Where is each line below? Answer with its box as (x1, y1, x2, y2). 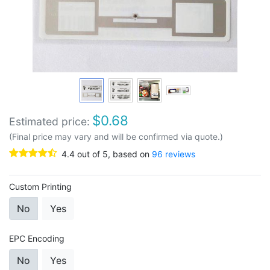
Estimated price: (9, 115, 90, 128)
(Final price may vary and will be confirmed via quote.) (9, 131, 223, 142)
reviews (163, 149, 195, 159)
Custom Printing (9, 181, 72, 192)
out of (75, 149, 102, 159)
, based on (108, 149, 152, 159)
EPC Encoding (9, 233, 64, 243)
